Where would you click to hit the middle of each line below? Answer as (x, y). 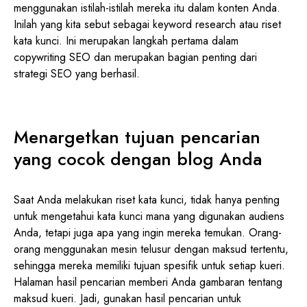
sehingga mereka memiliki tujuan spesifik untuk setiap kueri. (149, 265)
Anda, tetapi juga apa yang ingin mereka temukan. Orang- (148, 232)
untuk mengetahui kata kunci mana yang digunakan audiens (149, 216)
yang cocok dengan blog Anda (138, 159)
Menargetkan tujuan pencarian (137, 137)
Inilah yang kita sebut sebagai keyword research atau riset (147, 24)
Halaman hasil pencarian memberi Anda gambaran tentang (148, 282)
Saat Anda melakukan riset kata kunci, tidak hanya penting (147, 199)
